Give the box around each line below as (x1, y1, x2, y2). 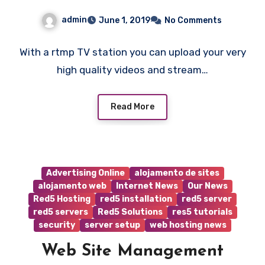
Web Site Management (41, 243, 224, 260)
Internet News (115, 180, 178, 191)
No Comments (164, 15, 222, 26)
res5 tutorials (172, 206, 232, 217)
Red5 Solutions (97, 206, 163, 217)
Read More (111, 101, 154, 112)
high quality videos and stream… (57, 64, 208, 76)
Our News (187, 180, 228, 191)
